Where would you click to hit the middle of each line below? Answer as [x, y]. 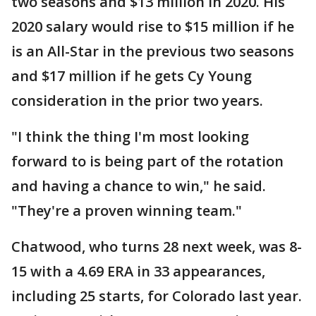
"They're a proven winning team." [127, 211]
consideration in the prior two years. [137, 101]
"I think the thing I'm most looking [130, 137]
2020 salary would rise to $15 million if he [153, 27]
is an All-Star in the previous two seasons [153, 51]
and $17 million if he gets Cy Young [132, 76]
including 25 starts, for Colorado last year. [157, 296]
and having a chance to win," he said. [139, 186]
